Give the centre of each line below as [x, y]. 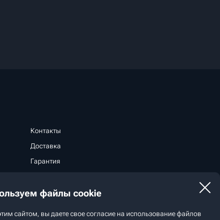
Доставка [45, 146]
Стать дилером [64, 210]
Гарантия [45, 161]
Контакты [45, 131]
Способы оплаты [57, 176]
